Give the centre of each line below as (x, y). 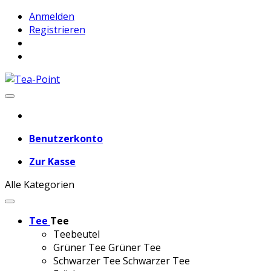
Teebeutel (77, 234)
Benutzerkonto (66, 139)
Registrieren (57, 30)
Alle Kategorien (40, 184)
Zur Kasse (52, 162)
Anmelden (52, 16)
